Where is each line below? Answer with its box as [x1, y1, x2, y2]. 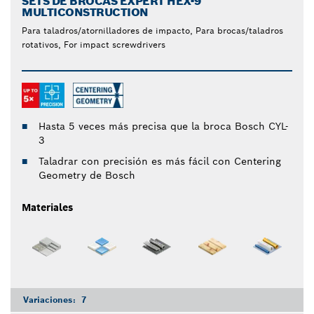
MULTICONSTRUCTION [22, 5, 149, 20]
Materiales [22, 201, 73, 214]
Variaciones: [23, 294, 78, 305]
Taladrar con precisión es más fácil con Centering [39, 155, 281, 168]
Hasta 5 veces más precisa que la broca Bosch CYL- [39, 120, 288, 133]
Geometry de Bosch [39, 169, 135, 182]
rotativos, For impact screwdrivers [22, 39, 165, 50]
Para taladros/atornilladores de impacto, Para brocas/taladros [22, 25, 283, 36]
